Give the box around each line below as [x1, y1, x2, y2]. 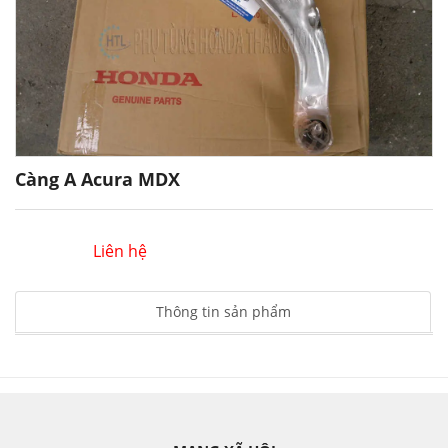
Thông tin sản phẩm [155, 302, 291, 321]
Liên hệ [92, 240, 147, 262]
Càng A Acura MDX [15, 167, 180, 191]
